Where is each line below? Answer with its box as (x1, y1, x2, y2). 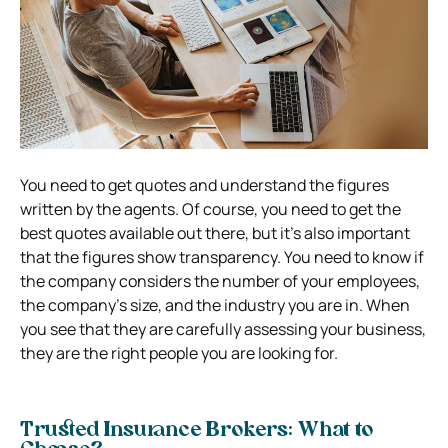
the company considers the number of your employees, (20, 269, 420, 292)
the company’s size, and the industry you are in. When (20, 293, 410, 316)
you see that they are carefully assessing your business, (20, 317, 426, 340)
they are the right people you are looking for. (20, 341, 338, 364)
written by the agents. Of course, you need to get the (20, 197, 401, 220)
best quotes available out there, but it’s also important (20, 221, 410, 244)
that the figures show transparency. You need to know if (20, 245, 424, 268)
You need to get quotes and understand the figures (20, 173, 389, 196)
